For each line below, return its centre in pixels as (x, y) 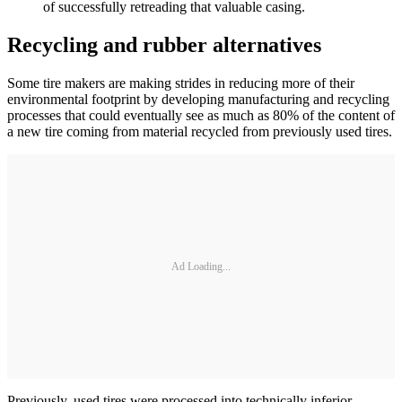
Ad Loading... (201, 266)
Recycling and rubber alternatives (164, 45)
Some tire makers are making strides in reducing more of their (181, 83)
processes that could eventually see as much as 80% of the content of (201, 116)
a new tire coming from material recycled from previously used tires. (200, 132)
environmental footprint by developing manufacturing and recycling (198, 100)
